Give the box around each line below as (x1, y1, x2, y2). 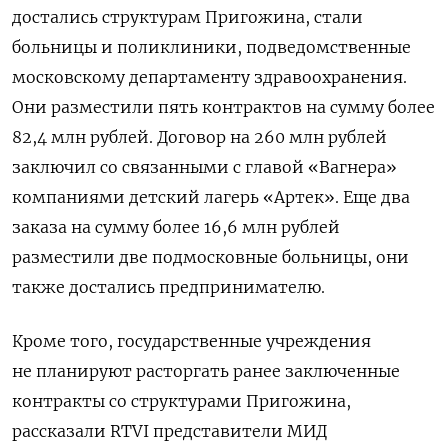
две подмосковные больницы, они (119, 247, 409, 268)
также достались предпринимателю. (12, 277, 325, 298)
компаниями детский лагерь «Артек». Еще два (12, 187, 410, 208)
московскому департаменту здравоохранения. (12, 67, 407, 88)
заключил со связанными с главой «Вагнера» (12, 157, 397, 178)
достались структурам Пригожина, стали (12, 7, 363, 28)
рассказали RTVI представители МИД (12, 421, 327, 442)
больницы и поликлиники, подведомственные (12, 37, 411, 58)
